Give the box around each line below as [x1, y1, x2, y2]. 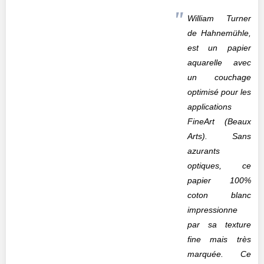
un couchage [187, 72, 251, 82]
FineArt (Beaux [187, 116, 251, 126]
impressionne [187, 204, 237, 214]
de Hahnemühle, [187, 28, 251, 38]
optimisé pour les [187, 87, 251, 97]
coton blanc [187, 190, 251, 200]
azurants [187, 146, 220, 156]
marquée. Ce [187, 249, 251, 259]
